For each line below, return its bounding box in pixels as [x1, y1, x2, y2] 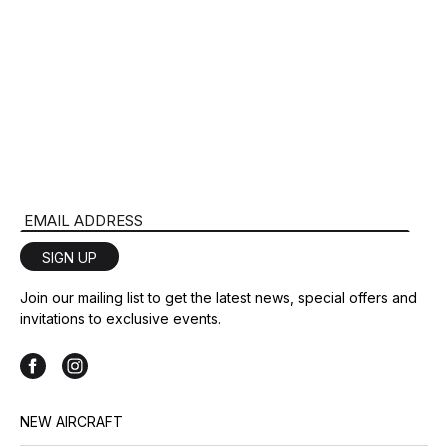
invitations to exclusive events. [20, 310, 221, 327]
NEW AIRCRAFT [20, 413, 123, 430]
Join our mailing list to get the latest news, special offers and [20, 289, 417, 306]
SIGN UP [42, 249, 97, 266]
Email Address [19, 209, 126, 229]
